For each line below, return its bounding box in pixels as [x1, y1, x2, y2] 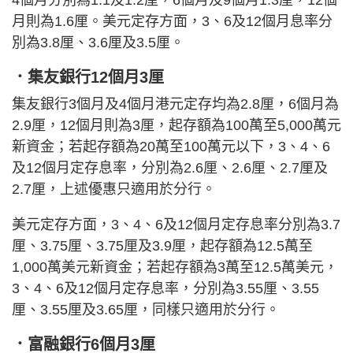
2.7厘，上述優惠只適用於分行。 [12, 181, 216, 198]
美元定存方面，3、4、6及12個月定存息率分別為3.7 [12, 217, 340, 233]
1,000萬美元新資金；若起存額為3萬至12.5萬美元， [12, 259, 338, 276]
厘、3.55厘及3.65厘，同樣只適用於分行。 [12, 302, 280, 318]
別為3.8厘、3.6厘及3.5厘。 [12, 35, 184, 51]
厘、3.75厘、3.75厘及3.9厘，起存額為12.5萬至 [12, 238, 313, 255]
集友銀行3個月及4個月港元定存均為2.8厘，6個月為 [12, 96, 339, 113]
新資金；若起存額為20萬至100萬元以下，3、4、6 [12, 139, 330, 155]
